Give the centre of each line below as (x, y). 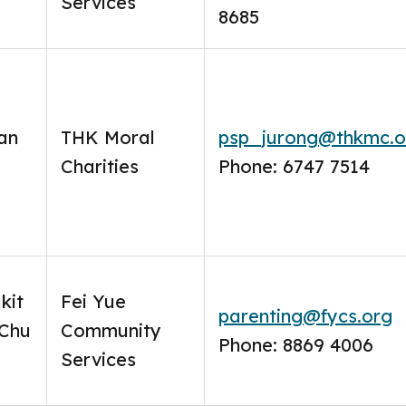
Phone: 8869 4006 (296, 345)
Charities (100, 166)
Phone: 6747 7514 (294, 166)
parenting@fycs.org (305, 316)
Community (111, 330)
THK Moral (108, 137)
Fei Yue (93, 301)
